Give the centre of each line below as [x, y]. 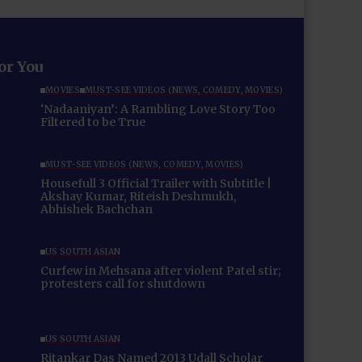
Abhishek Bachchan [97, 210]
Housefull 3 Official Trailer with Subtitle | [156, 184]
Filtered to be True [93, 122]
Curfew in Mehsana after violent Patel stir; [161, 271]
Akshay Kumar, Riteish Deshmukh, [139, 197]
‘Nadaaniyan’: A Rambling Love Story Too [158, 109]
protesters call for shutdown [123, 284]
